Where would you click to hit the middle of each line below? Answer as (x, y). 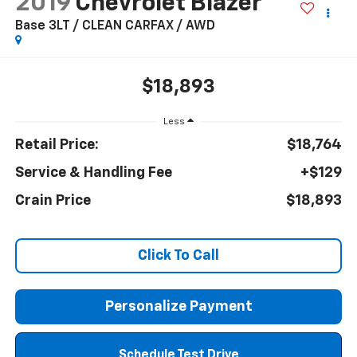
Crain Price (53, 201)
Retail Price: (57, 145)
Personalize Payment (178, 307)
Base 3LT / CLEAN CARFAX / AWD (115, 27)
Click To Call (178, 256)
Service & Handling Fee (93, 173)
